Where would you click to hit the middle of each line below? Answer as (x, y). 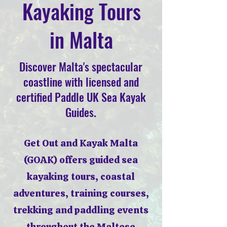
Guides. (81, 112)
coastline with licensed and (81, 82)
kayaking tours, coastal (81, 177)
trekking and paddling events (81, 210)
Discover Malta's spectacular (81, 66)
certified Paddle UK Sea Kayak (81, 97)
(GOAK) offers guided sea (81, 160)
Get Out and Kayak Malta (81, 143)
